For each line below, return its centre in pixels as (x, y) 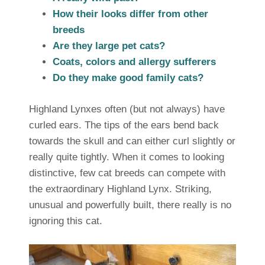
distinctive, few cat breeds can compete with (127, 173)
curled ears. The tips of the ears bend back (124, 125)
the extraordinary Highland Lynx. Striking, (120, 189)
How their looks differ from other (130, 14)
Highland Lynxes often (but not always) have (127, 109)
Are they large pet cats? (109, 46)
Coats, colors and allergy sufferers (134, 62)
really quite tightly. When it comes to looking (126, 157)
